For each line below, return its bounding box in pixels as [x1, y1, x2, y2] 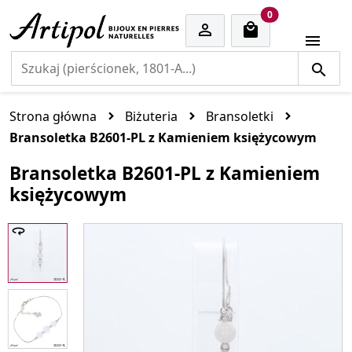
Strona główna [9, 108, 97, 125]
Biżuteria [125, 108, 178, 125]
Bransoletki [206, 108, 273, 125]
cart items [271, 6, 319, 20]
